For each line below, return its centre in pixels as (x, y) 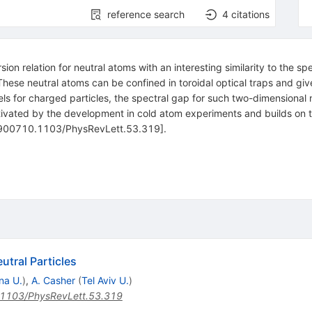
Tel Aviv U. (105, 280)
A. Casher (53, 280)
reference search (146, 15)
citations (251, 15)
